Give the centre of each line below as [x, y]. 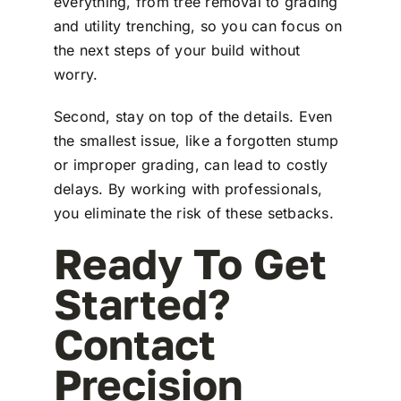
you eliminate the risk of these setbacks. [193, 213]
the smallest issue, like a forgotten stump [196, 140]
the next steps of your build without [177, 50]
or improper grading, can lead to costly [191, 164]
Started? [141, 303]
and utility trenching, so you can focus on [198, 26]
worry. [76, 74]
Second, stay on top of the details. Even [193, 116]
